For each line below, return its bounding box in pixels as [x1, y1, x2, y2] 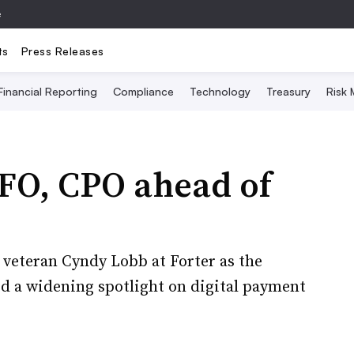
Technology [189, 85, 250, 98]
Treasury [265, 85, 311, 98]
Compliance [112, 85, 174, 98]
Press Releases [21, 43, 104, 58]
